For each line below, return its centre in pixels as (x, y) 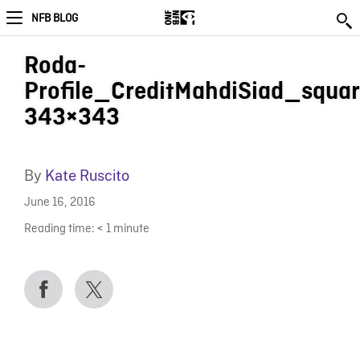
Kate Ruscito (87, 176)
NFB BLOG (55, 18)
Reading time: (59, 229)
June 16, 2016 (59, 203)
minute (131, 229)
